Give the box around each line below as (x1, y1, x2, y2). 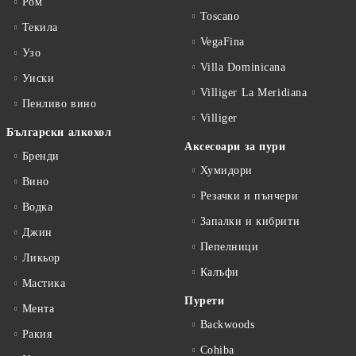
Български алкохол (6, 126, 112, 138)
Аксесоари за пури (184, 141, 286, 153)
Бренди (21, 150, 60, 162)
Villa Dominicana (199, 61, 286, 73)
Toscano (199, 10, 240, 22)
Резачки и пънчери (199, 190, 299, 202)
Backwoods (199, 319, 255, 331)
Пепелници (199, 241, 259, 253)
